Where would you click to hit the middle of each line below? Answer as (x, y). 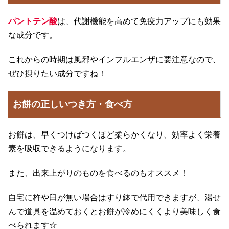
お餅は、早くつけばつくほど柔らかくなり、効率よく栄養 (114, 135)
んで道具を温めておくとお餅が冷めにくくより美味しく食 (114, 211)
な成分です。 (33, 35)
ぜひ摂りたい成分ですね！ (57, 73)
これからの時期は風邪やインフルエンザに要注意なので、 (114, 59)
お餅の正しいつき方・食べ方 (73, 104)
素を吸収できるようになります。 (70, 149)
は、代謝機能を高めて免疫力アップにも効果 (139, 21)
